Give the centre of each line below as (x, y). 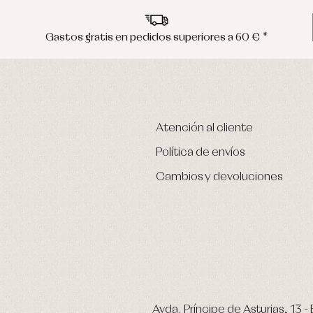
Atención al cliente (204, 128)
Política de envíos (200, 152)
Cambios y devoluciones (219, 177)
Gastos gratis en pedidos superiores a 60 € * (156, 37)
